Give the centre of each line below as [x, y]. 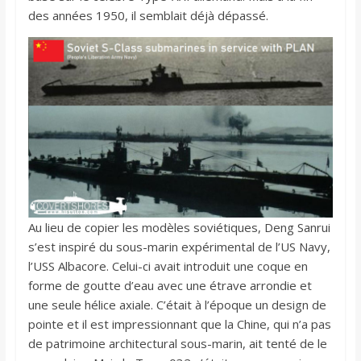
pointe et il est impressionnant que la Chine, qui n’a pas [179, 324]
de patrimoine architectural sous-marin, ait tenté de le [177, 343]
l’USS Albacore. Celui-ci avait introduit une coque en [168, 266]
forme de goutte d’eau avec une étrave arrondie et [170, 285]
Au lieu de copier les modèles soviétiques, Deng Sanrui [179, 227]
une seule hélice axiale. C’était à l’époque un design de [177, 304]
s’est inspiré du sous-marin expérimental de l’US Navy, [179, 246]
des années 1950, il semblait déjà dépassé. [148, 16]
